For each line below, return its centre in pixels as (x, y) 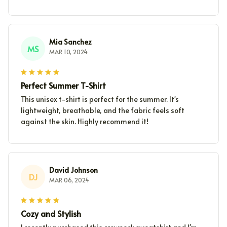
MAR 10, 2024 (68, 52)
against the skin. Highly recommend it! (85, 122)
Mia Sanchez (70, 42)
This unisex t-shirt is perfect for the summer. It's (100, 99)
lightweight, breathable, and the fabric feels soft (103, 110)
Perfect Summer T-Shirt (63, 85)
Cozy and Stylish (51, 214)
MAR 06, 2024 (69, 180)
